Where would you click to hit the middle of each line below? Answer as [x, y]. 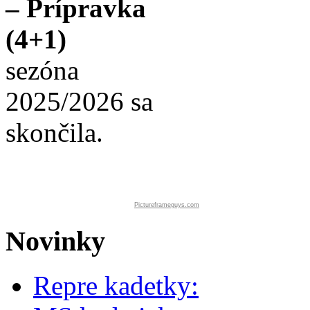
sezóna [42, 70]
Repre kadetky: [116, 286]
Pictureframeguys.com [167, 204]
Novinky [55, 241]
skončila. [54, 132]
